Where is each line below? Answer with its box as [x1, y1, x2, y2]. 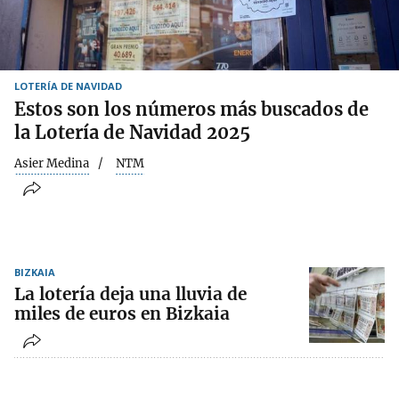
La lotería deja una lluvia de [14, 283, 247, 305]
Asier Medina [14, 155, 89, 171]
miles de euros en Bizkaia [14, 303, 230, 325]
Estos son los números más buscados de [14, 97, 369, 120]
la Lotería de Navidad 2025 [14, 120, 250, 143]
